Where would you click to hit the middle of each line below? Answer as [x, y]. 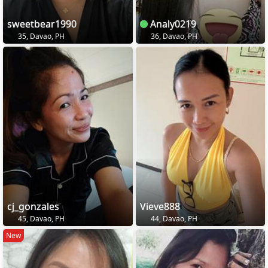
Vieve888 [160, 206]
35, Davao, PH [40, 36]
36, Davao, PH [173, 36]
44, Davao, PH [173, 218]
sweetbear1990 [42, 24]
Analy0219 [172, 24]
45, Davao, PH [40, 218]
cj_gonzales [33, 206]
